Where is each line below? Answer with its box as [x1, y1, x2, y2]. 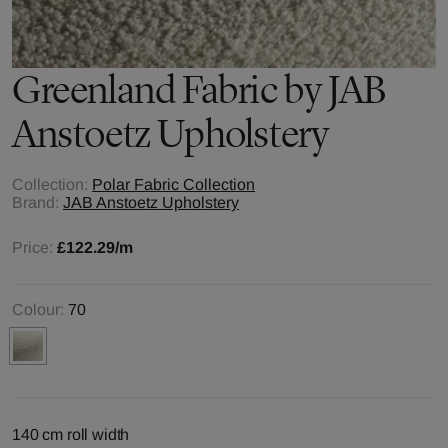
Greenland [12, 66, 176, 113]
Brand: [12, 194, 59, 211]
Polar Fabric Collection [92, 176, 255, 193]
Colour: [12, 301, 64, 318]
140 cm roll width [12, 426, 130, 443]
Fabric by [175, 66, 329, 113]
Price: [12, 239, 57, 256]
